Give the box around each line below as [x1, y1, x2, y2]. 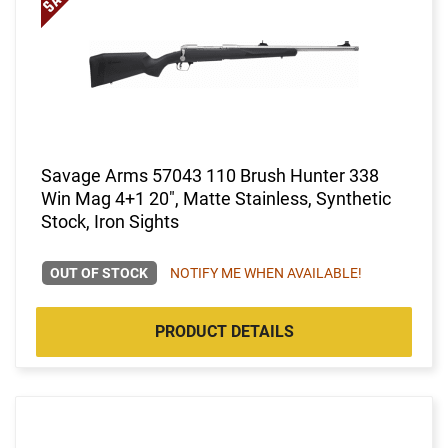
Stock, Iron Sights [41, 210, 179, 232]
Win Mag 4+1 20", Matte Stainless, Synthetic [41, 187, 391, 209]
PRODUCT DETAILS [154, 321, 294, 341]
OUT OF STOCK [50, 264, 149, 281]
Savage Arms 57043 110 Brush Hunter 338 [41, 164, 379, 186]
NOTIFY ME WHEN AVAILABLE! [169, 264, 362, 281]
